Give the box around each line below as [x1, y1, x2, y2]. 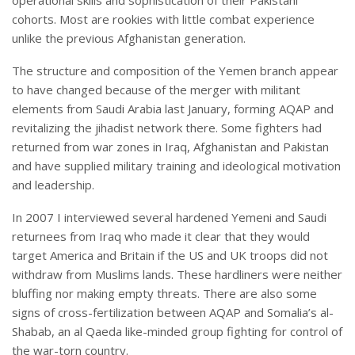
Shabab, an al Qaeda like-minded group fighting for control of [12, 323, 342, 340]
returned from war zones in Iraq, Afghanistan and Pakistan [12, 139, 329, 155]
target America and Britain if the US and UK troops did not [12, 247, 328, 264]
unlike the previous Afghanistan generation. [12, 30, 246, 47]
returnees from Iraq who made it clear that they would [12, 228, 310, 245]
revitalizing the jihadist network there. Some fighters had [12, 120, 322, 136]
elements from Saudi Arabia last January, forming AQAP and [12, 101, 334, 117]
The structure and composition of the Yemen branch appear [12, 63, 338, 79]
